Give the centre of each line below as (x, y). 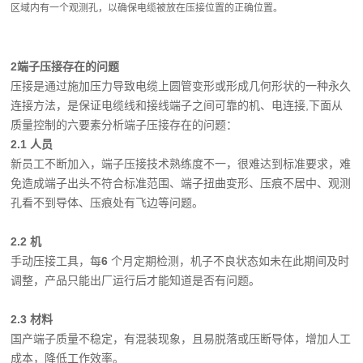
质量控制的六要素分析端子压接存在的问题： (124, 125)
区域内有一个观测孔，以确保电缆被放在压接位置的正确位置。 (147, 8)
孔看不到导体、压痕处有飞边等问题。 (107, 203)
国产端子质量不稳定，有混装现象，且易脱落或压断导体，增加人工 (181, 339)
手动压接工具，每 (56, 261)
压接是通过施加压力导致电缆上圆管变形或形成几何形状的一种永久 (181, 86)
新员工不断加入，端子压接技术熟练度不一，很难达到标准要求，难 (181, 164)
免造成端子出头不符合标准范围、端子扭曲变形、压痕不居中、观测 (181, 183)
